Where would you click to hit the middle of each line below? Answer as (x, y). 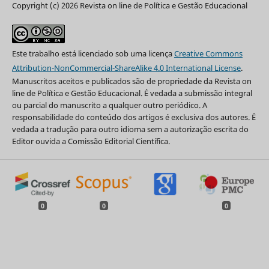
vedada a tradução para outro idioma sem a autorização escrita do (130, 129)
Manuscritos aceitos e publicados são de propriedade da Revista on (131, 81)
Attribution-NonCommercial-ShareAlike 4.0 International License (126, 68)
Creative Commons (208, 54)
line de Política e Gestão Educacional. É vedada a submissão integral (132, 93)
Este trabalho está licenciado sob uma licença (93, 54)
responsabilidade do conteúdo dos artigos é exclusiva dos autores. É (134, 117)
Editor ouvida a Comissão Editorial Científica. (91, 141)
